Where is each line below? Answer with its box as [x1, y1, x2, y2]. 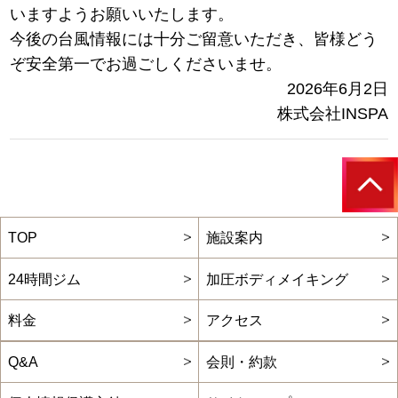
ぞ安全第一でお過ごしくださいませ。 [10, 54, 283, 73]
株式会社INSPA [276, 104, 388, 123]
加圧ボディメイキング [206, 271, 349, 287]
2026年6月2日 [286, 79, 388, 98]
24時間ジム [8, 271, 82, 287]
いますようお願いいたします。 [10, 4, 235, 23]
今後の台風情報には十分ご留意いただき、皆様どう [10, 29, 378, 48]
